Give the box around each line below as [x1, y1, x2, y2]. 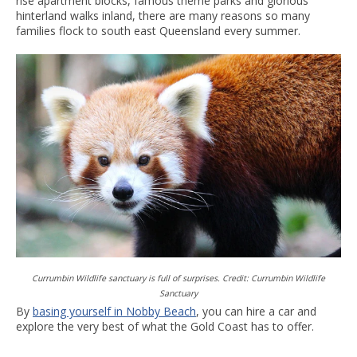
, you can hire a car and [196, 303, 316, 319]
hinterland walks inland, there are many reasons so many [16, 7, 310, 23]
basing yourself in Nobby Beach [33, 303, 196, 319]
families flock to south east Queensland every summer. [16, 22, 300, 38]
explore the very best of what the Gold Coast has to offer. [16, 318, 317, 334]
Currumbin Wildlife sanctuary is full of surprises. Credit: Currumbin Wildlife [32, 272, 325, 284]
